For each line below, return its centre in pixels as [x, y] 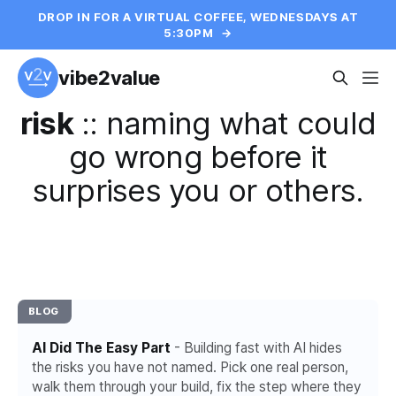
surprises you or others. [198, 190]
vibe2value [109, 78]
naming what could [240, 123]
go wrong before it [198, 156]
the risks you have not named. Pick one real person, [190, 368]
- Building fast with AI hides [256, 348]
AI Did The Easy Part [101, 348]
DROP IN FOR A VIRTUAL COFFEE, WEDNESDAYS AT [198, 17]
